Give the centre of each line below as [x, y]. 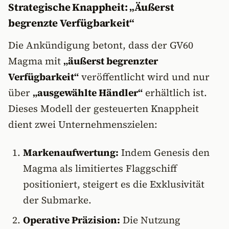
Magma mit [36, 61]
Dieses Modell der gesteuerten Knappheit [104, 108]
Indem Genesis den [164, 152]
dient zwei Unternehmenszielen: [83, 124]
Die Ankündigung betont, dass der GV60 [101, 45]
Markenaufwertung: [71, 152]
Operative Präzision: [71, 220]
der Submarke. [57, 200]
